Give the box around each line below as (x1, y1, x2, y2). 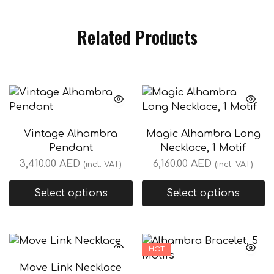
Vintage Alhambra (24, 128, 118, 139)
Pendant (48, 142, 93, 154)
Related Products (76, 24, 198, 50)
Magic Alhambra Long (146, 128, 261, 139)
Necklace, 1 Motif (160, 142, 246, 154)
